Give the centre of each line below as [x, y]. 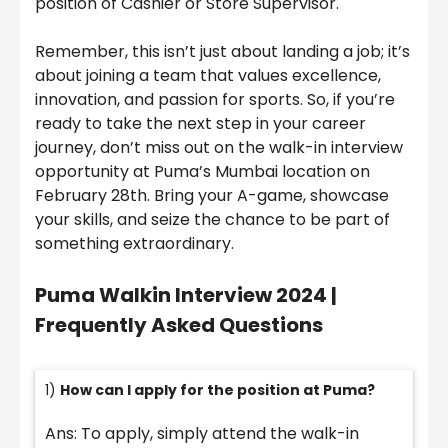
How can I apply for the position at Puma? [217, 389]
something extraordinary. [134, 243]
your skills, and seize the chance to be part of [212, 219]
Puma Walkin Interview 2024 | [186, 294]
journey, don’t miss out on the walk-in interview [219, 147]
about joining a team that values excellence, [208, 75]
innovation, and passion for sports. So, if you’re [215, 99]
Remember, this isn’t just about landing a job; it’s [222, 51]
